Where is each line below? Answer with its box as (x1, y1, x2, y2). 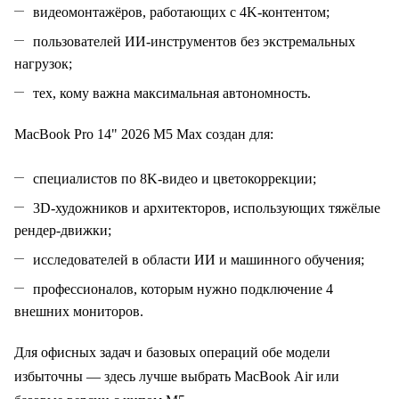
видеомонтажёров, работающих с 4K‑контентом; (33, 4, 330, 20)
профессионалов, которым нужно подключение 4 (33, 281, 333, 297)
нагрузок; (14, 56, 72, 72)
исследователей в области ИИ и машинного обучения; (33, 252, 364, 268)
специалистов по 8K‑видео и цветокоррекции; (33, 171, 316, 187)
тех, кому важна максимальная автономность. (33, 85, 311, 102)
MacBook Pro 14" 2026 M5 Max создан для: (14, 126, 273, 142)
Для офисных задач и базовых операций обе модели (14, 345, 330, 361)
